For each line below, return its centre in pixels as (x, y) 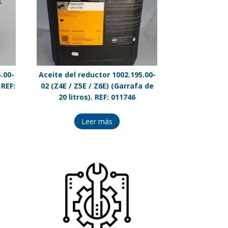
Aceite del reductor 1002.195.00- (97, 74)
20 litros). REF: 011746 (97, 97)
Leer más (97, 122)
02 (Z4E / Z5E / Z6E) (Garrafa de (97, 85)
